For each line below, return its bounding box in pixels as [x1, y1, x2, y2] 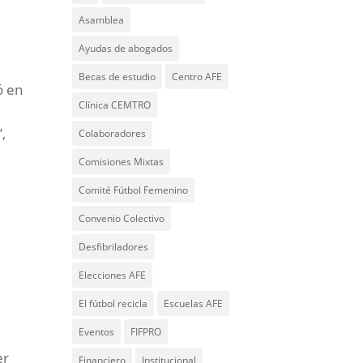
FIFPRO [130, 325, 162, 339]
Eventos [79, 325, 115, 339]
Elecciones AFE [79, 268, 147, 282]
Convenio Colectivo [79, 211, 165, 225]
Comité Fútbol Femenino [79, 183, 189, 197]
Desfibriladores [79, 240, 149, 254]
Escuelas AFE [164, 297, 224, 310]
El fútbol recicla [79, 297, 148, 310]
